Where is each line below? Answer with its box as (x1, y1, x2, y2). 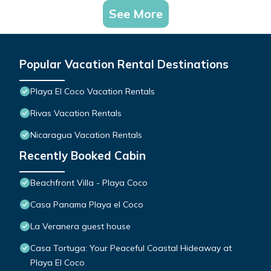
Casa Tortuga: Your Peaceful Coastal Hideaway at (30, 243, 232, 254)
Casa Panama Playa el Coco (30, 199, 143, 211)
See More (108, 6, 163, 22)
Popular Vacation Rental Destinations (19, 57, 229, 72)
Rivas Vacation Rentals (30, 108, 122, 119)
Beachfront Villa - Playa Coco (30, 177, 148, 189)
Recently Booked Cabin (19, 148, 146, 163)
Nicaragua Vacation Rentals (30, 129, 142, 141)
